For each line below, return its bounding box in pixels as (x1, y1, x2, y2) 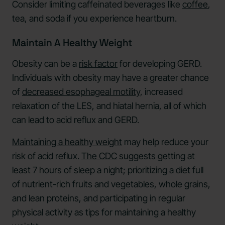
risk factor (79, 58, 118, 69)
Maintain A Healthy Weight (12, 38, 132, 48)
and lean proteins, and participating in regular (12, 192, 185, 203)
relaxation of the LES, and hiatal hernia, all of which (12, 100, 206, 111)
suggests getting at (117, 150, 195, 161)
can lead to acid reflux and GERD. (12, 114, 139, 125)
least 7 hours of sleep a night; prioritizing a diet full (12, 164, 203, 175)
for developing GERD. (118, 58, 202, 69)
